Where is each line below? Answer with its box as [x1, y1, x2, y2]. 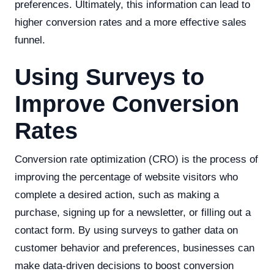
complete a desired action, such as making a [15, 189, 219, 201]
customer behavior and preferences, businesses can [15, 242, 254, 254]
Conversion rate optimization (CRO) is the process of [15, 154, 258, 165]
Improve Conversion [15, 91, 239, 117]
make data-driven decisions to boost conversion [15, 260, 234, 272]
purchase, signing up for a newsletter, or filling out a [15, 207, 251, 218]
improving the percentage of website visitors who [15, 171, 238, 183]
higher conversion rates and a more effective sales [15, 17, 246, 28]
